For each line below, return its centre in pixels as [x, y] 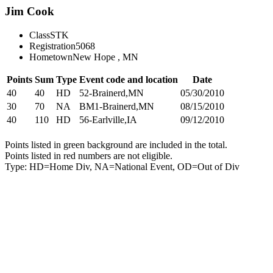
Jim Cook [30, 11]
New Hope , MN [105, 57]
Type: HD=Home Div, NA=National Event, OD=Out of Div [122, 166]
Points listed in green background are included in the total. [116, 144]
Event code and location [129, 79]
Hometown [51, 57]
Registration [52, 46]
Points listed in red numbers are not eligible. [89, 155]
